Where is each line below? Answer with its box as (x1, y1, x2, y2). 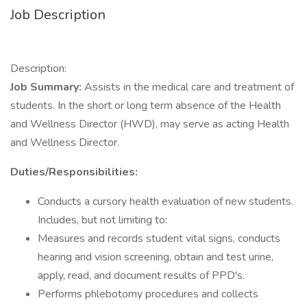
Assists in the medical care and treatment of (84, 79, 294, 95)
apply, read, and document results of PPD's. (38, 268, 245, 283)
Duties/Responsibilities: (10, 164, 138, 180)
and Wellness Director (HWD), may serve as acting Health (10, 116, 289, 132)
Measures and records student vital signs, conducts (38, 231, 280, 246)
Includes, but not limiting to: (38, 212, 167, 228)
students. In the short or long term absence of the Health (10, 98, 281, 113)
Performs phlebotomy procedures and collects (38, 286, 258, 302)
